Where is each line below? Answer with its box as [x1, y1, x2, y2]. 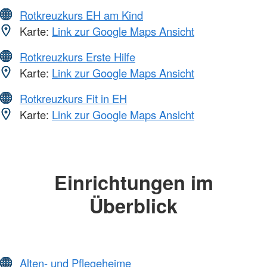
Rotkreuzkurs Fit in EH [20, 90, 127, 106]
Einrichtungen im [54, 167, 213, 196]
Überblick [89, 191, 178, 219]
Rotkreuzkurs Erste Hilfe [20, 48, 135, 64]
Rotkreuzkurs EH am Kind [20, 7, 143, 23]
